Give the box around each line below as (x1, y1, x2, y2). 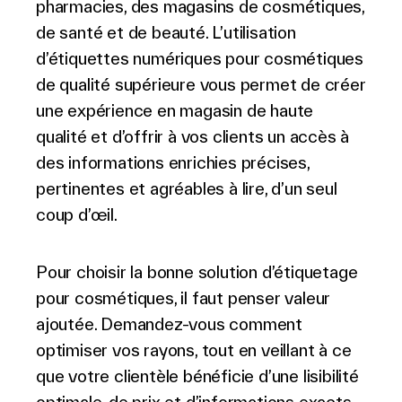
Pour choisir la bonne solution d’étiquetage (36, 262, 358, 282)
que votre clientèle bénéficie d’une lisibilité (36, 366, 359, 386)
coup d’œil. (36, 205, 118, 224)
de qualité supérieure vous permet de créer (36, 74, 366, 94)
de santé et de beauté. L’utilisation (36, 22, 296, 42)
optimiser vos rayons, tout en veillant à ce (36, 340, 352, 360)
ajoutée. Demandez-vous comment (36, 314, 302, 334)
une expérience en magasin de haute (36, 100, 314, 120)
